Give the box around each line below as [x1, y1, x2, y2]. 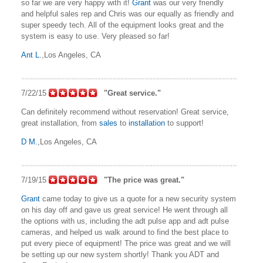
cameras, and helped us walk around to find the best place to [21, 228, 228, 237]
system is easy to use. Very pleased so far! [21, 32, 170, 41]
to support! [165, 119, 204, 128]
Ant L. [21, 50, 42, 60]
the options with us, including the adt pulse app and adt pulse [21, 217, 229, 226]
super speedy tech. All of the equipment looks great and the [21, 21, 224, 30]
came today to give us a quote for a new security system [40, 194, 236, 204]
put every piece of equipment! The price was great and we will [21, 239, 231, 248]
